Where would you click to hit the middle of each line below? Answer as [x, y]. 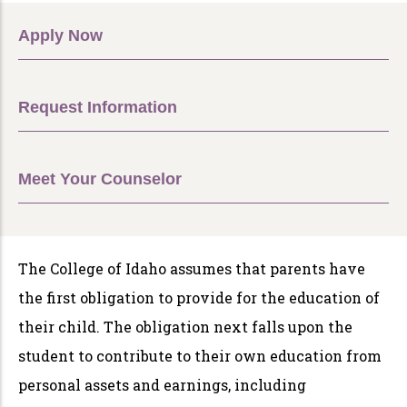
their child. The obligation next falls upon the [185, 327]
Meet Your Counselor [100, 179]
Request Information [98, 108]
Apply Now [60, 36]
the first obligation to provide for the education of [199, 298]
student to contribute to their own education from [200, 356]
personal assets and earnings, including [162, 385]
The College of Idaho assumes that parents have [192, 269]
